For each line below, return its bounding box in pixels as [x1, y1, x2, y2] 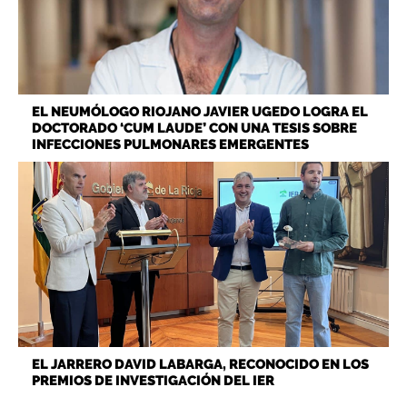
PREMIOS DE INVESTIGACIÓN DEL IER [32, 372, 274, 390]
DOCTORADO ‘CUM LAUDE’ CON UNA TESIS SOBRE [32, 120, 357, 137]
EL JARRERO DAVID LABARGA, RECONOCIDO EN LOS [32, 356, 369, 373]
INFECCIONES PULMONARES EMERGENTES [32, 136, 309, 154]
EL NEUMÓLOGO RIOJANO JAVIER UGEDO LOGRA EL [32, 104, 368, 121]
